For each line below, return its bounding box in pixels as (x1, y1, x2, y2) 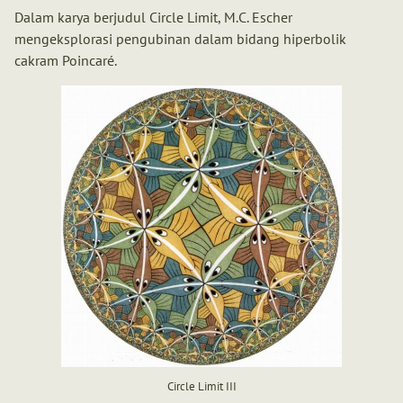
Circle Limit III (166, 379, 237, 395)
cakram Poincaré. (14, 50, 117, 69)
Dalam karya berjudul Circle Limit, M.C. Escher (14, 7, 292, 26)
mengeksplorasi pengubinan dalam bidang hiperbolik (14, 29, 346, 48)
